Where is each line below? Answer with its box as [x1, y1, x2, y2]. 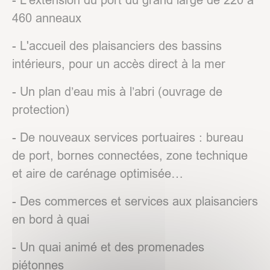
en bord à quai [12, 212, 89, 227]
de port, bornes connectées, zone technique [12, 148, 248, 163]
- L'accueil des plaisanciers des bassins [12, 39, 222, 53]
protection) [12, 102, 69, 117]
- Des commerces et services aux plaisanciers [12, 194, 258, 209]
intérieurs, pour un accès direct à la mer [12, 57, 225, 71]
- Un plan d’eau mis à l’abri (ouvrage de [12, 84, 222, 99]
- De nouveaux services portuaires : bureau [12, 130, 243, 145]
